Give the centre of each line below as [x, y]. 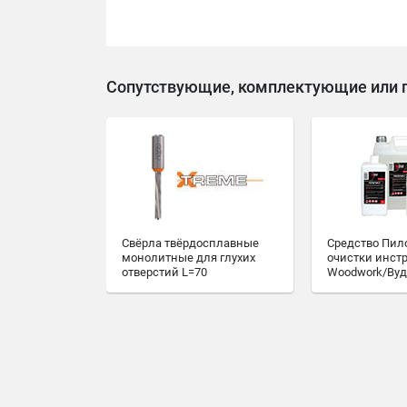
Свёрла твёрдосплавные [190, 243]
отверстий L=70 [164, 272]
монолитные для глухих [189, 258]
